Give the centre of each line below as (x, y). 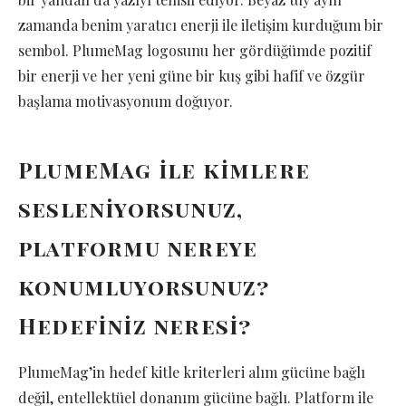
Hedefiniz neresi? (135, 326)
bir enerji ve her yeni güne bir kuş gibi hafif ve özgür (192, 76)
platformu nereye (138, 248)
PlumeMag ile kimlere (164, 170)
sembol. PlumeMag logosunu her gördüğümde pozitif (195, 51)
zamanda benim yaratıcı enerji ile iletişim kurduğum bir (201, 25)
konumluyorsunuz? (144, 287)
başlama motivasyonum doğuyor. (126, 101)
